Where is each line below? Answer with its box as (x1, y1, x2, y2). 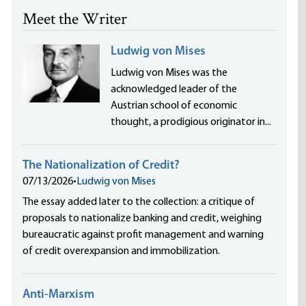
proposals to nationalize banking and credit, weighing (23, 213, 262, 224)
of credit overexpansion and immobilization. (23, 246, 221, 257)
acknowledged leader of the (111, 84, 238, 95)
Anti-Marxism (23, 288, 95, 301)
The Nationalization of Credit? (23, 159, 180, 172)
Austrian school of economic (111, 100, 238, 111)
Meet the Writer (23, 8, 128, 32)
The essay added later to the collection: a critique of (23, 197, 255, 208)
